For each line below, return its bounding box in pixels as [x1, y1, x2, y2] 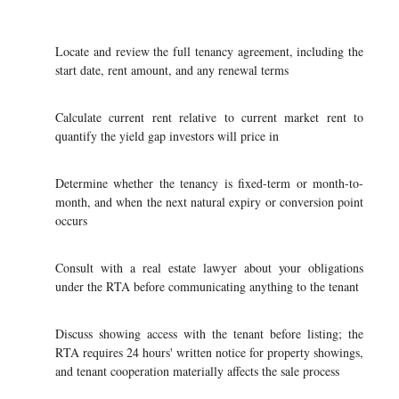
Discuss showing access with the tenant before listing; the [55, 325, 363, 342]
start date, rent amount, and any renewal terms [55, 61, 289, 78]
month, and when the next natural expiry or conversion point [55, 193, 363, 210]
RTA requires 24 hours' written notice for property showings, [55, 344, 363, 361]
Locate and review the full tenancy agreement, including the [55, 43, 363, 60]
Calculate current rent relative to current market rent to [55, 109, 363, 126]
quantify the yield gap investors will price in [55, 127, 279, 144]
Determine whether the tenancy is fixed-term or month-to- [55, 175, 363, 191]
